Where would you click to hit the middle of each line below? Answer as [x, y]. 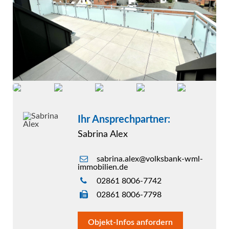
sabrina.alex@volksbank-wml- [150, 159]
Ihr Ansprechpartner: [124, 120]
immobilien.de [103, 167]
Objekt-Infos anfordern [131, 223]
